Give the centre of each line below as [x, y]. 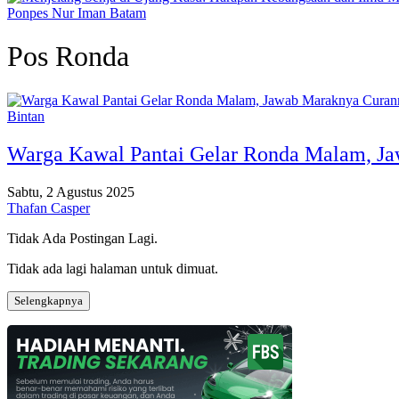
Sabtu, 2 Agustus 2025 [71, 191]
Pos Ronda [68, 57]
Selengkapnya [49, 300]
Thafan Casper [49, 208]
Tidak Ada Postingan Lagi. [82, 238]
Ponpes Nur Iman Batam [77, 13]
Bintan [26, 116]
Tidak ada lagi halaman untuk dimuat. [113, 268]
